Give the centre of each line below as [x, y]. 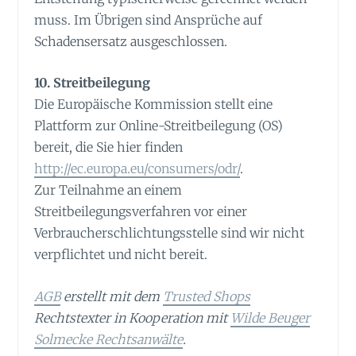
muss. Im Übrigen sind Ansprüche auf [149, 19]
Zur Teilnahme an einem [108, 190]
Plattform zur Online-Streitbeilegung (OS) [159, 126]
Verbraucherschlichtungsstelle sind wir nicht [170, 233]
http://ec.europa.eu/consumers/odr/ [137, 169]
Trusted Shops [207, 296]
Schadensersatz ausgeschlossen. [131, 41]
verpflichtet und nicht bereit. [121, 255]
